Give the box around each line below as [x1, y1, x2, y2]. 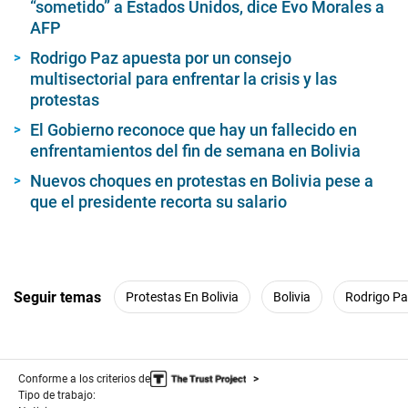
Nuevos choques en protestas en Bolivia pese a [30, 171, 373, 191]
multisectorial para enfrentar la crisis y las [30, 69, 337, 89]
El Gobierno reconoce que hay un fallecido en [30, 120, 357, 140]
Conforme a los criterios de [18, 372, 150, 386]
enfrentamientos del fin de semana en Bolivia [30, 141, 361, 161]
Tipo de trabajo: [18, 389, 96, 403]
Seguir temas [14, 288, 101, 306]
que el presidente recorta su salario [30, 192, 287, 212]
